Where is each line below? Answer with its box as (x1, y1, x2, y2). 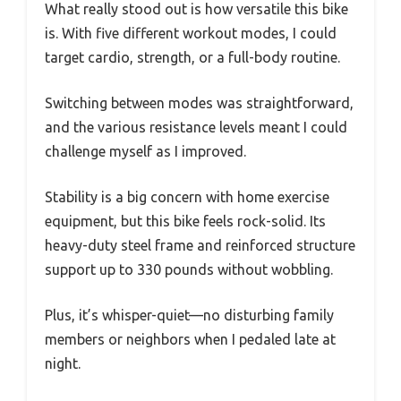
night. (45, 354, 81, 371)
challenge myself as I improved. (45, 142, 246, 159)
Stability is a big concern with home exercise (45, 188, 329, 205)
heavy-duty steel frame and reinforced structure (45, 236, 355, 253)
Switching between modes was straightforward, (45, 94, 354, 111)
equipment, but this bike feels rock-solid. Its (45, 212, 326, 229)
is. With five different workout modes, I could (45, 24, 337, 41)
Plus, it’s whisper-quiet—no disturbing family (45, 306, 334, 323)
